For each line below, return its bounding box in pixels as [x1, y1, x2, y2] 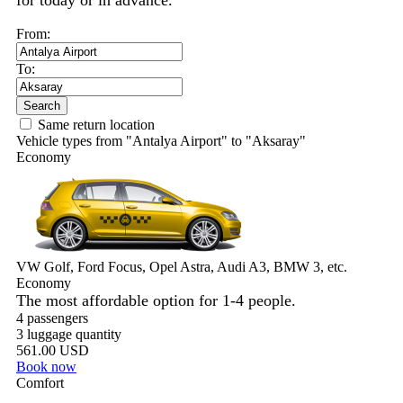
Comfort [16, 375, 64, 390]
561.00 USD [16, 343, 89, 358]
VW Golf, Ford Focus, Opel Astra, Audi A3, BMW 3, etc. [16, 259, 347, 274]
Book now [16, 359, 76, 374]
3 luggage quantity [16, 327, 121, 342]
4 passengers [16, 310, 88, 326]
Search [23, 99, 60, 112]
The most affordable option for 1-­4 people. [16, 291, 296, 309]
